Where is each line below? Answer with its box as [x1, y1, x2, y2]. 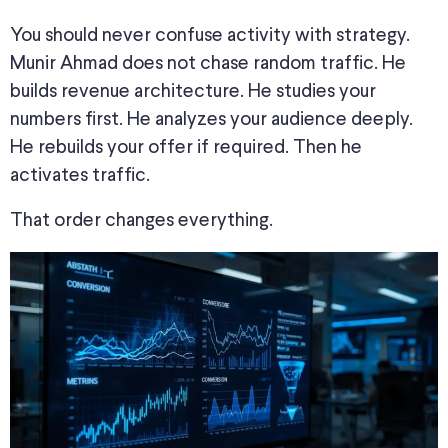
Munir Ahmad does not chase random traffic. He [10, 53, 406, 73]
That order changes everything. [10, 210, 273, 230]
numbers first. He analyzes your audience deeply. [10, 109, 413, 129]
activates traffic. [10, 165, 150, 185]
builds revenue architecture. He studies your [10, 81, 376, 101]
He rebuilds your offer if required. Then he [10, 137, 362, 157]
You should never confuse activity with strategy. [10, 25, 410, 45]
